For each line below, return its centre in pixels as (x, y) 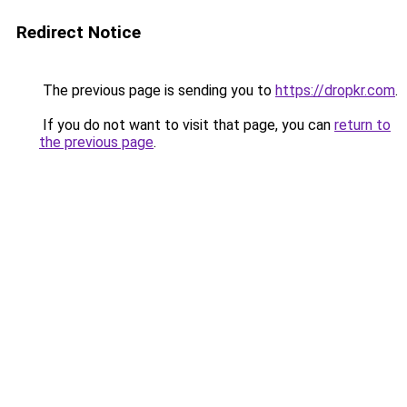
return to (362, 125)
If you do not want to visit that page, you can (187, 125)
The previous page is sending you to (157, 90)
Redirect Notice (79, 32)
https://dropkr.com (335, 90)
